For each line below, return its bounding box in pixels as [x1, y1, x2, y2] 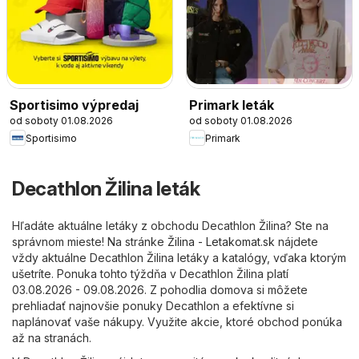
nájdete [275, 235, 318, 249]
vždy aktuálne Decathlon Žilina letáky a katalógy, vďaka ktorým [12, 251, 346, 265]
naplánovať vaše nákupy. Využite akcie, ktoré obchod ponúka [12, 315, 342, 329]
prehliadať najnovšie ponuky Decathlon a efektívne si [12, 299, 294, 313]
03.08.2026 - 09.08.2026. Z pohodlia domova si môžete [12, 283, 308, 297]
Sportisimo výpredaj [10, 97, 139, 114]
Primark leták [189, 97, 274, 114]
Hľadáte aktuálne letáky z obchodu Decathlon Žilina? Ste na [12, 219, 329, 233]
